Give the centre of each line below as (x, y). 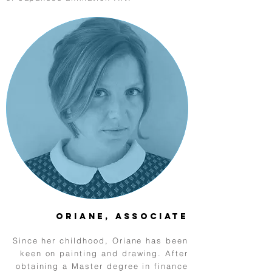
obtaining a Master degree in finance (102, 266)
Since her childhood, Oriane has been (100, 240)
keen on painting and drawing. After (104, 253)
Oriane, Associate (122, 216)
